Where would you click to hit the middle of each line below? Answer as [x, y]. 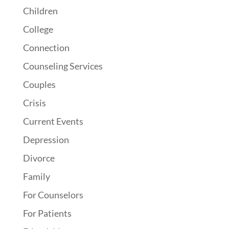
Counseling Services [63, 66]
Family [36, 176]
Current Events [53, 121]
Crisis [34, 102]
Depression [46, 139]
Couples [39, 84]
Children [40, 10]
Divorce [39, 158]
